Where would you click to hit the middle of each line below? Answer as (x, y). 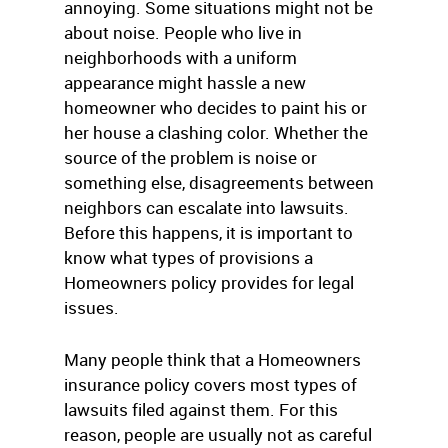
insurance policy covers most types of (210, 384)
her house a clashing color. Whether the (216, 132)
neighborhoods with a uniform (180, 57)
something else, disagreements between (219, 182)
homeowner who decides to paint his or (215, 107)
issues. (91, 307)
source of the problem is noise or (190, 157)
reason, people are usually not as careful (218, 434)
